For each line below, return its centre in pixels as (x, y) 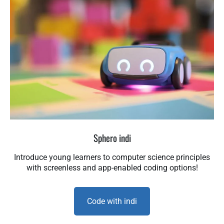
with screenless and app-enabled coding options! (112, 167)
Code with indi (112, 201)
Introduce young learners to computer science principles (112, 157)
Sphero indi (112, 137)
